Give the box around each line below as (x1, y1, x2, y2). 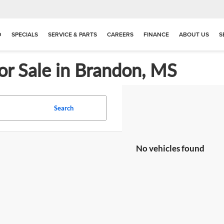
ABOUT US (179, 29, 209, 38)
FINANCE (143, 29, 169, 38)
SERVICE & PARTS (48, 29, 97, 38)
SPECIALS (11, 29, 38, 38)
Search (54, 104, 73, 112)
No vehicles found (136, 143, 204, 153)
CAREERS (107, 29, 133, 38)
